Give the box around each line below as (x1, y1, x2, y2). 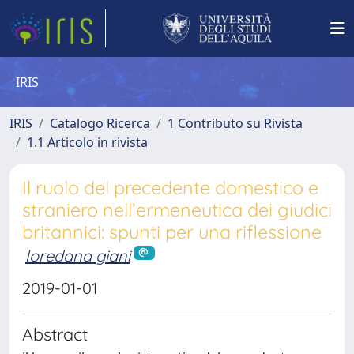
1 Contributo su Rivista (168, 115, 303, 132)
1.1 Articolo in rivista (27, 134, 148, 151)
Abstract (22, 322, 88, 345)
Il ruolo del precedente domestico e (22, 176, 318, 199)
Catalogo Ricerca (50, 115, 150, 132)
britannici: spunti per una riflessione (22, 220, 322, 243)
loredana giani (25, 246, 130, 265)
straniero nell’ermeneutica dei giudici (22, 198, 332, 221)
